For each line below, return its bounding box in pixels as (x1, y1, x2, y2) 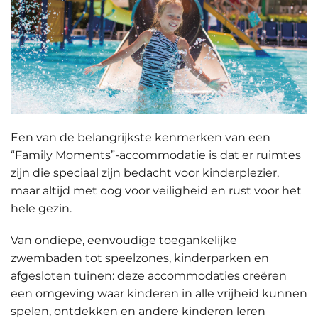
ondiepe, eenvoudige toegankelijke (35, 233, 237, 247)
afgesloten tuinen (11, 268, 112, 283)
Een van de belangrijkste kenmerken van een (11, 130, 270, 144)
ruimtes (256, 148, 301, 162)
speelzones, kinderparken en (105, 251, 269, 265)
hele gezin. (11, 201, 72, 215)
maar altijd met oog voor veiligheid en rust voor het (11, 183, 302, 197)
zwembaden (11, 251, 82, 265)
